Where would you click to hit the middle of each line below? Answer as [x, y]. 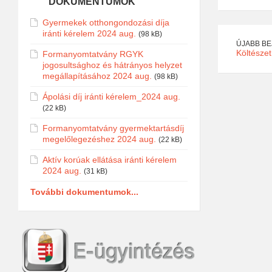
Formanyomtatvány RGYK [93, 54]
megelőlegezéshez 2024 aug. [99, 139]
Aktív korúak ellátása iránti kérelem [110, 159]
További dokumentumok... [84, 192]
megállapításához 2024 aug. [97, 76]
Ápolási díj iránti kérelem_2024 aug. [111, 96]
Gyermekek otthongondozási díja [106, 22]
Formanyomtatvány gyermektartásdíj [113, 128]
